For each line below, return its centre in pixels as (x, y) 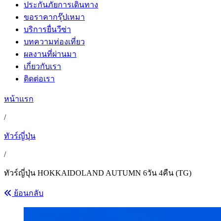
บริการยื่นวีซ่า (47, 29)
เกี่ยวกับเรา (42, 66)
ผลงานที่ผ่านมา (50, 54)
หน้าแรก (19, 99)
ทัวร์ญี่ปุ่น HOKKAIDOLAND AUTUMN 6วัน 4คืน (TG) (98, 173)
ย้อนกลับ (28, 193)
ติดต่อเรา (39, 79)
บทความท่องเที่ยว (54, 42)
